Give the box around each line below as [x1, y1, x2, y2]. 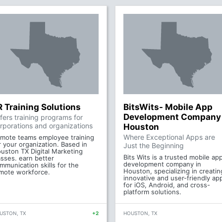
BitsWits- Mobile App [123, 102, 213, 112]
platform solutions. [123, 188, 181, 196]
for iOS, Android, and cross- [123, 181, 210, 189]
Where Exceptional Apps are [123, 133, 215, 141]
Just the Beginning [123, 141, 184, 150]
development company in [123, 160, 201, 168]
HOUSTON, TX [123, 210, 157, 216]
